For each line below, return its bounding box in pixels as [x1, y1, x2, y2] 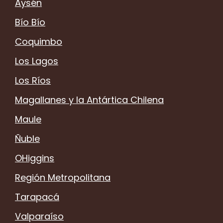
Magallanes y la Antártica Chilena [15, 93, 164, 106]
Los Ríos [15, 74, 51, 87]
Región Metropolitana [15, 171, 111, 184]
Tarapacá [15, 190, 59, 203]
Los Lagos [15, 54, 58, 67]
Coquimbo [15, 35, 62, 48]
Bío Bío [15, 15, 45, 28]
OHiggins [15, 151, 54, 164]
